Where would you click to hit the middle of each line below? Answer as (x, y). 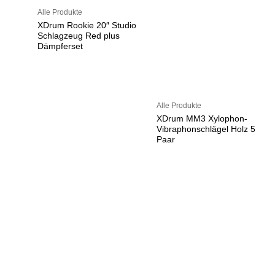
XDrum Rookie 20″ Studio (87, 26)
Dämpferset (60, 47)
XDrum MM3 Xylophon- (202, 118)
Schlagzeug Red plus (79, 36)
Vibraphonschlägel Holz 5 (206, 129)
